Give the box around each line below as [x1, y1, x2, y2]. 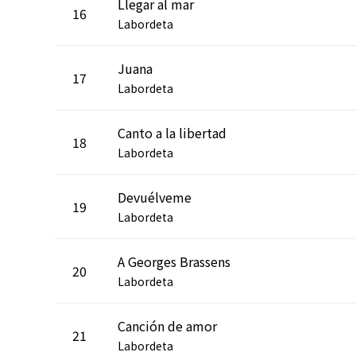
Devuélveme [118, 187, 192, 207]
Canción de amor [118, 315, 217, 335]
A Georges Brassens [118, 251, 230, 271]
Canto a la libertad [118, 122, 226, 142]
